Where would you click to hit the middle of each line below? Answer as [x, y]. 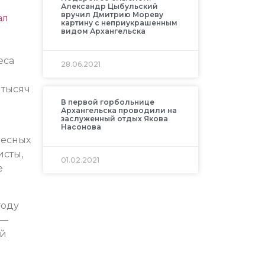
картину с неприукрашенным [119, 23]
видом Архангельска [103, 31]
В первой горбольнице [107, 102]
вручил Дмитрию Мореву [112, 15]
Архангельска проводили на [119, 111]
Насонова [81, 127]
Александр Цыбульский [109, 7]
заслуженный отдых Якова [114, 119]
